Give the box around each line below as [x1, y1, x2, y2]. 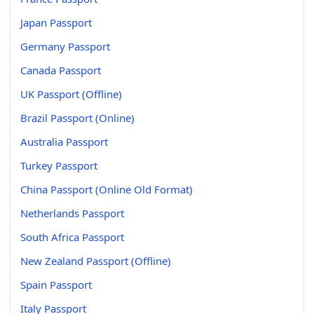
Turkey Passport [20, 158, 97, 172]
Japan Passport [20, 15, 92, 29]
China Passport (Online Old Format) [20, 182, 193, 196]
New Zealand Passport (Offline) [20, 253, 171, 268]
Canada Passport [20, 62, 101, 77]
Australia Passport [20, 134, 108, 149]
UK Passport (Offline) [20, 86, 122, 101]
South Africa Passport [20, 229, 124, 244]
